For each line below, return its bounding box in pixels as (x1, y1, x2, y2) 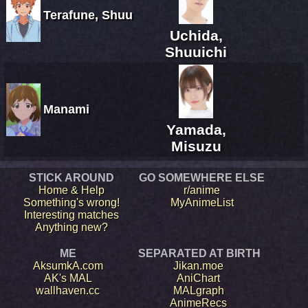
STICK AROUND (28, 171, 114, 184)
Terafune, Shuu (43, 8, 133, 22)
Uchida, (169, 27, 223, 43)
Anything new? (34, 221, 108, 233)
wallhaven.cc (36, 284, 100, 296)
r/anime (184, 184, 220, 196)
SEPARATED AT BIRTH (137, 247, 261, 259)
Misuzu (170, 137, 221, 154)
